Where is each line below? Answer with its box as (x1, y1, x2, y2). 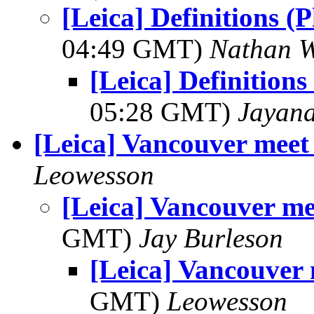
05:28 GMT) (90, 97, 238, 127)
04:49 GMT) (62, 34, 210, 64)
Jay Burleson (139, 223, 283, 253)
